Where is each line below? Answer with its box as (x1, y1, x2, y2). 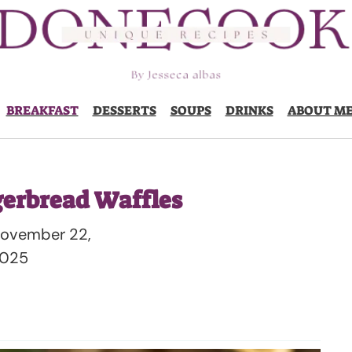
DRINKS (225, 102, 273, 119)
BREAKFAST (5, 102, 79, 119)
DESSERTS (92, 102, 156, 119)
